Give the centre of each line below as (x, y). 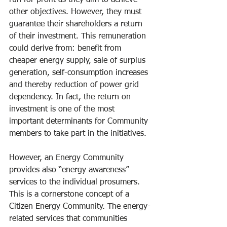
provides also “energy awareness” (70, 171)
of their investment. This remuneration (79, 37)
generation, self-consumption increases (80, 73)
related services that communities (69, 219)
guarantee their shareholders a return (77, 25)
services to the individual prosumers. (76, 183)
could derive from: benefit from (66, 49)
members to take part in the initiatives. (78, 134)
